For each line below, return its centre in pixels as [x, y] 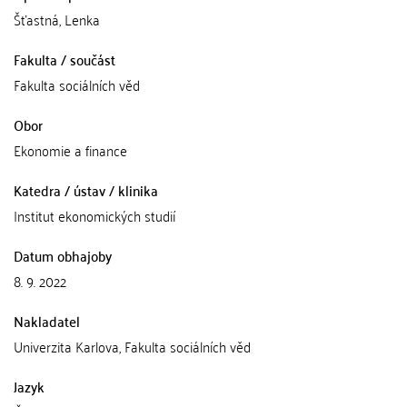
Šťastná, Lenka [57, 19]
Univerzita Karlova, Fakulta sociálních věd [132, 346]
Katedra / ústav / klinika [86, 190]
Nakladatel [47, 321]
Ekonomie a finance [70, 150]
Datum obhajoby [63, 255]
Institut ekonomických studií [94, 215]
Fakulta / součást [65, 59]
